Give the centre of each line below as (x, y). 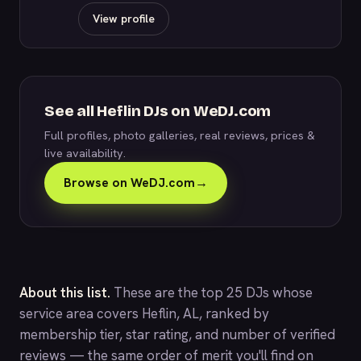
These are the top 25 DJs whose (212, 293)
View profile (124, 19)
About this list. (65, 293)
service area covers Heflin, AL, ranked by (144, 313)
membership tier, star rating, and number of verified (177, 334)
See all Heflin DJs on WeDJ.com (158, 111)
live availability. (85, 153)
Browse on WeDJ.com (129, 183)
